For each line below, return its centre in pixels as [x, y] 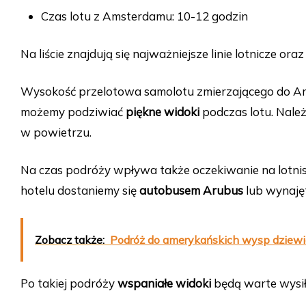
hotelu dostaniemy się [80, 191]
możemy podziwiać [73, 112]
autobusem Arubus [191, 191]
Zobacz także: [70, 240]
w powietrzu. [56, 133]
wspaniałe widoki [164, 283]
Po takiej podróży [69, 283]
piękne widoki [163, 112]
